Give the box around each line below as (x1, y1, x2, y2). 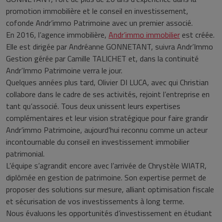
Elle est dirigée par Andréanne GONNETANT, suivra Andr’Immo (6, 41, 213, 53)
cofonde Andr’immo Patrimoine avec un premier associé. (6, 17, 193, 29)
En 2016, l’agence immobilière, (6, 29, 109, 41)
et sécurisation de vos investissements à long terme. (6, 195, 184, 207)
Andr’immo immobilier (109, 29, 180, 41)
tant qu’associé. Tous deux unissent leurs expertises (6, 100, 180, 112)
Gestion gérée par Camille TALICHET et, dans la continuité (6, 53, 199, 64)
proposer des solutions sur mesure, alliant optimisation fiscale (6, 183, 214, 195)
